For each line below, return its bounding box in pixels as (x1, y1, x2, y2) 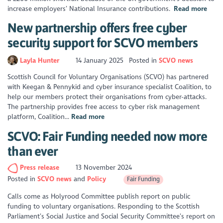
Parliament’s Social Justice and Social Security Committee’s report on (7, 212, 216, 221)
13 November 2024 (74, 163, 132, 172)
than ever (7, 143, 58, 158)
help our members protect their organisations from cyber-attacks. (7, 93, 207, 102)
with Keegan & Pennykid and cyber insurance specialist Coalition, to (7, 83, 212, 92)
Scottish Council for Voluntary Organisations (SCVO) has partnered (7, 73, 209, 82)
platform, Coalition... (7, 112, 72, 121)
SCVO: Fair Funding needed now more (7, 128, 208, 143)
